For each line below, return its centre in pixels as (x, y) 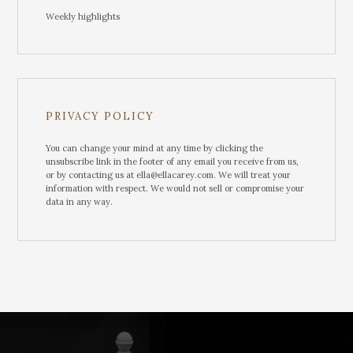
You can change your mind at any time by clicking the (155, 148)
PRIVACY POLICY (100, 116)
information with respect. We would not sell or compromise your (175, 188)
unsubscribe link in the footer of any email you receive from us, (173, 161)
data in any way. (80, 201)
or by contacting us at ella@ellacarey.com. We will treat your (169, 175)
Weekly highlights (83, 16)
